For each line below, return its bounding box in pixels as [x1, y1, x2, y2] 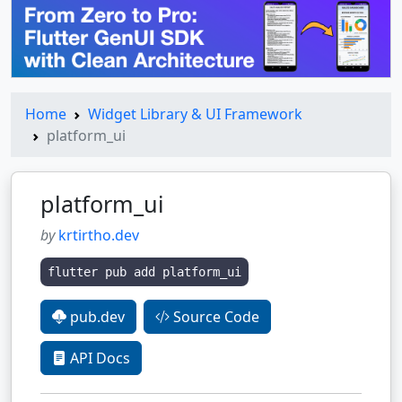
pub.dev [66, 306, 125, 327]
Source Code [170, 306, 259, 327]
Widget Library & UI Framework [88, 103, 302, 124]
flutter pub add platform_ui [48, 264, 241, 279]
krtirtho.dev [58, 224, 139, 245]
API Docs [66, 347, 130, 368]
